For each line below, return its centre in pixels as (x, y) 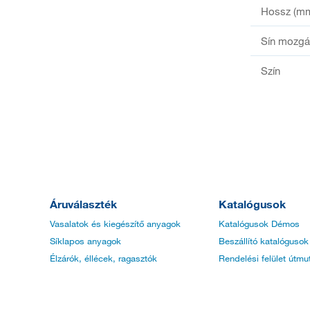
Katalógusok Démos (259, 224)
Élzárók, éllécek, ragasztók (103, 258)
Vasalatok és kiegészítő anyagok (115, 224)
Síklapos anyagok (85, 241)
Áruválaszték (83, 204)
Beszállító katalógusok (264, 241)
